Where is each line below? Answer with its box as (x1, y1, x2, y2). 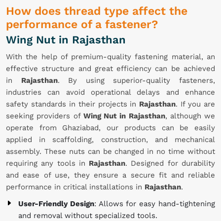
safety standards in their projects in (6, 100, 140, 109)
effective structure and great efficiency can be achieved (6, 64, 215, 74)
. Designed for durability (125, 159, 216, 168)
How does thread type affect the (6, 4, 187, 18)
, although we (165, 111, 215, 121)
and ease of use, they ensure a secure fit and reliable (6, 171, 215, 180)
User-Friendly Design (18, 199, 94, 209)
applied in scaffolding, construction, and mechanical (6, 135, 215, 145)
